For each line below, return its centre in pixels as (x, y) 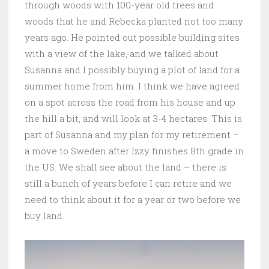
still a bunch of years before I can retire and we (128, 183)
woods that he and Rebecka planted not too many (134, 21)
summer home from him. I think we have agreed (132, 86)
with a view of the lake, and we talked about (122, 53)
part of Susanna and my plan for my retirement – (132, 134)
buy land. (44, 215)
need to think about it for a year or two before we (133, 199)
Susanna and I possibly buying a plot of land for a (132, 69)
